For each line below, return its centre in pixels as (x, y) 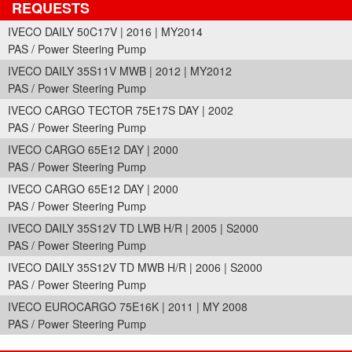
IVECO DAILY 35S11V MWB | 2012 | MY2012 (120, 71)
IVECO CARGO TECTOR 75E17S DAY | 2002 (121, 110)
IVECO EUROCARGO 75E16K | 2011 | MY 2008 (128, 306)
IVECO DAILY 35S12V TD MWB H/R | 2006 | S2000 (135, 267)
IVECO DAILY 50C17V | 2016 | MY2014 (105, 31)
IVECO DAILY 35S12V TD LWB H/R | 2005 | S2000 (133, 228)
